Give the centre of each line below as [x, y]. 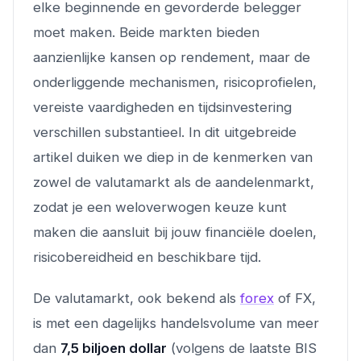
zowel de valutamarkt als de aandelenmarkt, [174, 182]
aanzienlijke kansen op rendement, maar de [172, 57]
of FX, [295, 298]
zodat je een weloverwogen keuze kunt [160, 207]
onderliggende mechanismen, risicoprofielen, [175, 82]
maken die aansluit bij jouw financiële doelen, [175, 232]
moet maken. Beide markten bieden [146, 32]
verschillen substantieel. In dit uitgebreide [165, 132]
